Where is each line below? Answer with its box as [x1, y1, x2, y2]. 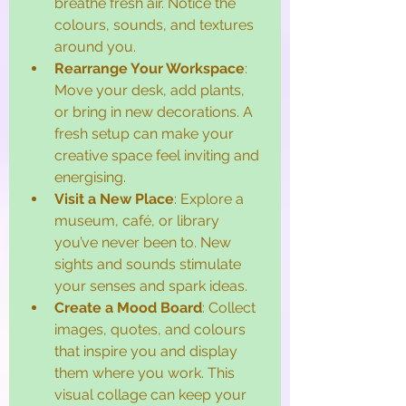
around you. [54, 38, 136, 56]
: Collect [202, 299, 259, 317]
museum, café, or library [54, 212, 223, 230]
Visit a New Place [54, 190, 174, 208]
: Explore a [174, 190, 247, 208]
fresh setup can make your [54, 125, 237, 143]
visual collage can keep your [54, 386, 250, 404]
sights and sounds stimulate [54, 256, 245, 274]
